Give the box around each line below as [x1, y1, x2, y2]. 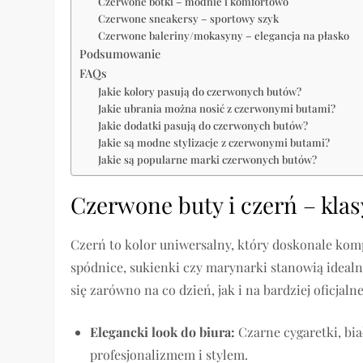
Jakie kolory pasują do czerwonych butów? [98, 83, 301, 98]
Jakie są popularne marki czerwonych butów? [98, 152, 317, 166]
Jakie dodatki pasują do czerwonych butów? [98, 117, 308, 132]
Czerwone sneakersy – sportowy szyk [98, 11, 279, 25]
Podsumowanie [79, 45, 161, 62]
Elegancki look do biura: [90, 323, 236, 341]
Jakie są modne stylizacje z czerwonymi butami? [98, 135, 330, 149]
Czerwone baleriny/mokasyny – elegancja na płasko [98, 28, 349, 42]
